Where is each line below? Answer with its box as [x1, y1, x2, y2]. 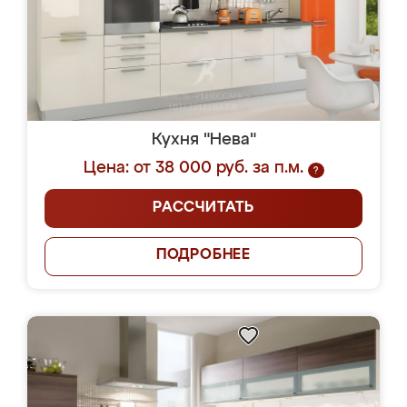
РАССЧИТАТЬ [153, 201, 254, 215]
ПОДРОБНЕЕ [155, 248, 252, 263]
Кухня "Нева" [151, 132, 256, 148]
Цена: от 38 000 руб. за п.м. [83, 160, 303, 176]
